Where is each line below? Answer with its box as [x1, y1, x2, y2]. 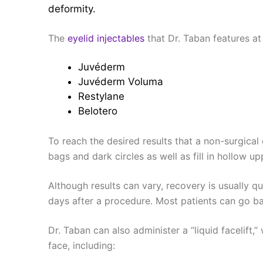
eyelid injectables [68, 32, 144, 44]
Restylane [78, 90, 124, 102]
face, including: [48, 240, 115, 252]
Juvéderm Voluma [78, 75, 163, 87]
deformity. [48, 2, 96, 15]
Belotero [78, 104, 117, 117]
